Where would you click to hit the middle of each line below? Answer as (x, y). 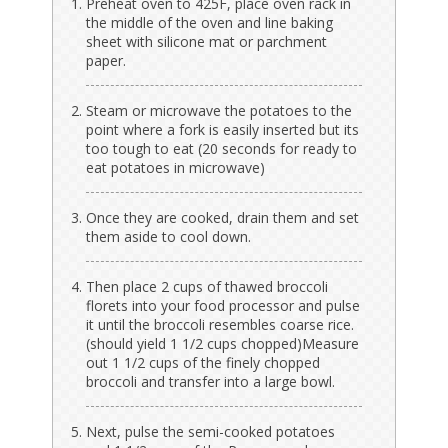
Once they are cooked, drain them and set (223, 217)
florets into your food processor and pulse (223, 305)
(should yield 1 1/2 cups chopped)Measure (223, 343)
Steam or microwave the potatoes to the (219, 110)
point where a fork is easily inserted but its (223, 129)
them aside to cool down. (169, 236)
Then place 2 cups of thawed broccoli (207, 286)
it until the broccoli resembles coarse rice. (220, 324)
